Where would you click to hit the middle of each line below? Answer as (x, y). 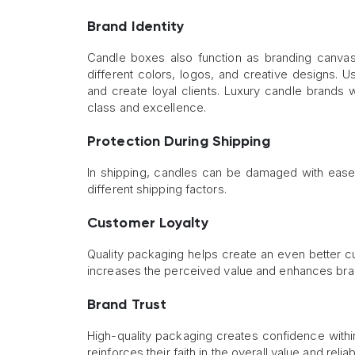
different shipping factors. (157, 189)
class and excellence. (147, 108)
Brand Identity (136, 27)
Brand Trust (127, 305)
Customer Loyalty (148, 224)
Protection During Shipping (179, 142)
